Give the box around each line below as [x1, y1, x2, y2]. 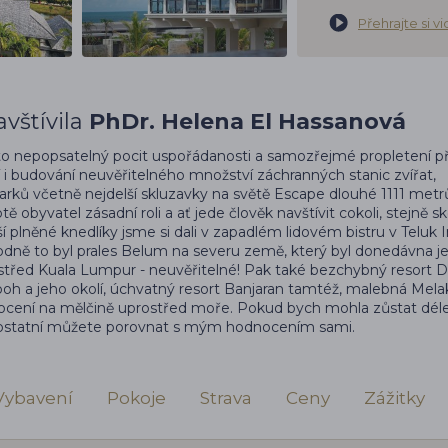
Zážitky [364, 388, 425, 409]
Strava [200, 388, 252, 409]
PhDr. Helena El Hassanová [88, 108, 406, 136]
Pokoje [107, 388, 166, 409]
